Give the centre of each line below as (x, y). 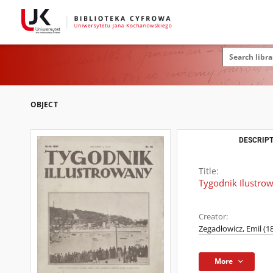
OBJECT (44, 105)
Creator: (213, 217)
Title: (209, 171)
